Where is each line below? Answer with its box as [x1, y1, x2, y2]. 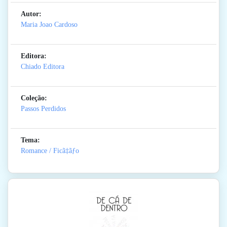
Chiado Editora [21, 63, 64, 71]
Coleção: [21, 94, 47, 102]
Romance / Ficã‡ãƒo [21, 147, 79, 155]
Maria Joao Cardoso [21, 21, 78, 29]
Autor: [21, 10, 42, 18]
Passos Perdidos [21, 105, 66, 113]
